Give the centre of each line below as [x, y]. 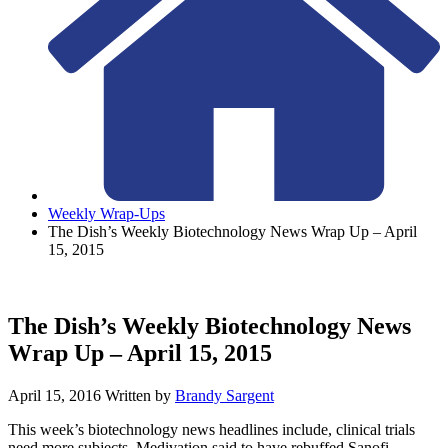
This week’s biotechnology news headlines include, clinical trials [211, 430]
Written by [140, 396]
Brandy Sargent [224, 396]
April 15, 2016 [54, 396]
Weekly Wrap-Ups [106, 214]
